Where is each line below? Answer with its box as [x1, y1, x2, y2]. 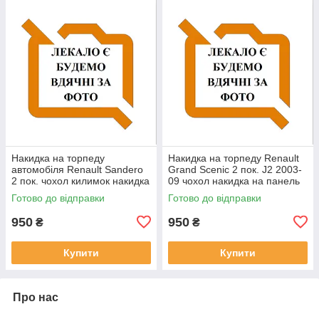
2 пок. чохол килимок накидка [11, 174, 150, 187]
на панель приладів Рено [11, 186, 129, 198]
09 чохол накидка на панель [168, 174, 300, 187]
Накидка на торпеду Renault [168, 152, 299, 164]
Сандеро [11, 197, 53, 209]
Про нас [13, 291, 58, 303]
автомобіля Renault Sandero [11, 163, 143, 175]
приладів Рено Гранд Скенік [168, 186, 298, 198]
